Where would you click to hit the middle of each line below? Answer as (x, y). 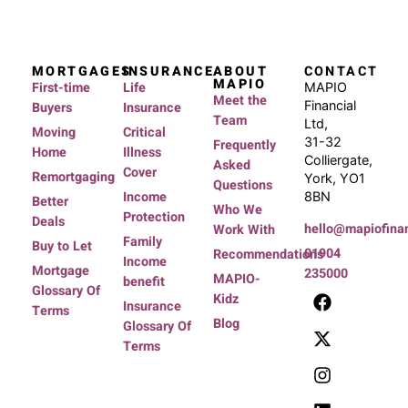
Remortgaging (73, 178)
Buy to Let (62, 247)
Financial (330, 106)
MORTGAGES (82, 72)
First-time (61, 88)
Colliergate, (338, 160)
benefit (143, 282)
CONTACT (341, 72)
